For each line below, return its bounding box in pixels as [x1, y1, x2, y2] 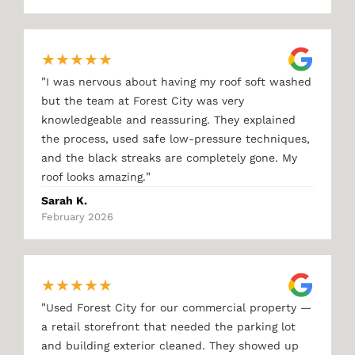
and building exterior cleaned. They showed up [41, 339, 299, 352]
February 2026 [41, 211, 113, 223]
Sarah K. [41, 194, 87, 207]
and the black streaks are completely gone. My [41, 151, 297, 164]
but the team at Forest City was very [41, 94, 244, 107]
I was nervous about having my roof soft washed [46, 75, 311, 88]
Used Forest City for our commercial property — [46, 301, 311, 314]
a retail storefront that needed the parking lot [41, 320, 296, 333]
